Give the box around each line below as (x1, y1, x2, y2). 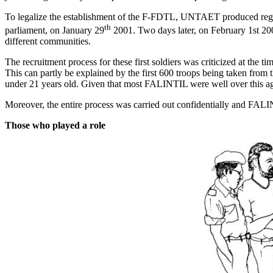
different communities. (5, 36, 91, 47)
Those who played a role (5, 120, 105, 131)
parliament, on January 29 (5, 25, 104, 36)
